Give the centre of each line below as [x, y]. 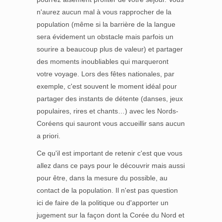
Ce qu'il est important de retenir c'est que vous [110, 153]
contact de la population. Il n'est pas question [107, 190]
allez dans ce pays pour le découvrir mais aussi [111, 166]
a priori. [49, 136]
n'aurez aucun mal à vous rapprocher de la [104, 12]
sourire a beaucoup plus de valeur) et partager [110, 49]
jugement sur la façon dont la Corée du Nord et [111, 215]
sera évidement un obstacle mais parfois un [105, 37]
